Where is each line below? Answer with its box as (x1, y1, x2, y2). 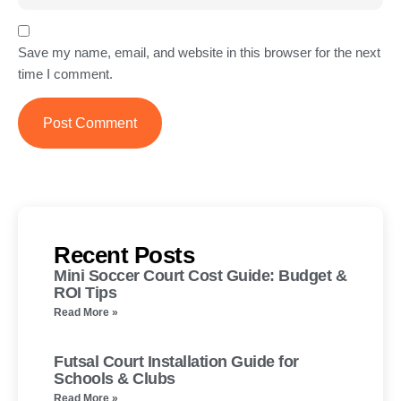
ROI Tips (54, 283, 116, 302)
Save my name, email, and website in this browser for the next (18, 45, 380, 60)
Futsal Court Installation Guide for (54, 352, 299, 371)
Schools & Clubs (54, 369, 175, 388)
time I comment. (18, 66, 113, 81)
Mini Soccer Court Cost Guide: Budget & (54, 266, 346, 285)
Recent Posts (54, 241, 194, 269)
